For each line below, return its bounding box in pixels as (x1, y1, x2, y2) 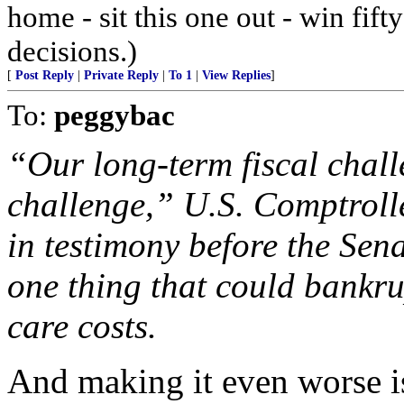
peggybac (54, 98, 175, 132)
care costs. (7, 307, 157, 345)
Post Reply (15, 69, 74, 82)
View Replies (202, 69, 271, 82)
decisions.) (7, 34, 137, 68)
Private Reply (84, 69, 159, 82)
